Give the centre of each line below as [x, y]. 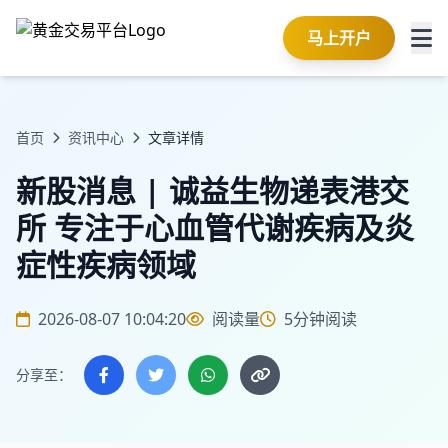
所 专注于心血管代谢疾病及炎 [215, 227]
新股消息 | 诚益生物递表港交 [212, 190]
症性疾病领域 [106, 264]
